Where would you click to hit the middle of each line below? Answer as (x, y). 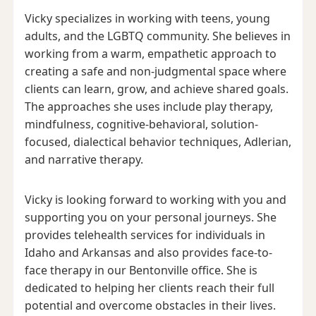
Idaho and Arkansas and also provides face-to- (148, 252)
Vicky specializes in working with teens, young (147, 18)
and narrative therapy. (84, 159)
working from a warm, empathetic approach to (150, 53)
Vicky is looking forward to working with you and (155, 199)
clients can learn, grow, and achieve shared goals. (156, 89)
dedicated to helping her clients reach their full (149, 287)
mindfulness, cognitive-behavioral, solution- (141, 124)
